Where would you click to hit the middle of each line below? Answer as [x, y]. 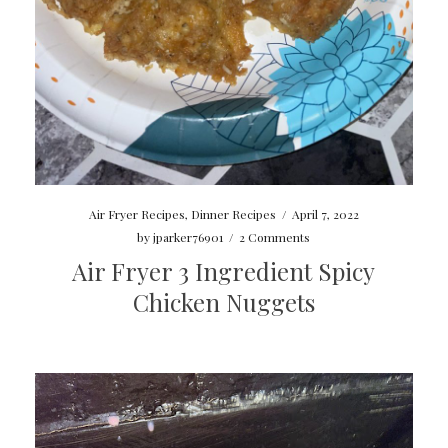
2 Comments [275, 236]
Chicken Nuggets [223, 301]
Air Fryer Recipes [136, 213]
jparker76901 [188, 236]
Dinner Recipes [233, 213]
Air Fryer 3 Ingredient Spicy [224, 270]
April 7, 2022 [325, 213]
